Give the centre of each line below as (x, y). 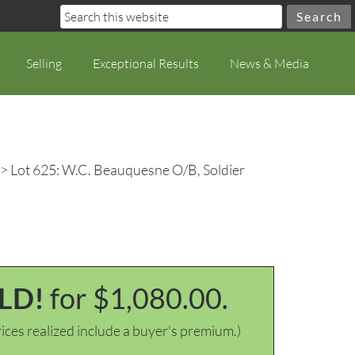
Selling (44, 63)
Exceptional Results (146, 63)
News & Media (269, 63)
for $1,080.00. (139, 298)
